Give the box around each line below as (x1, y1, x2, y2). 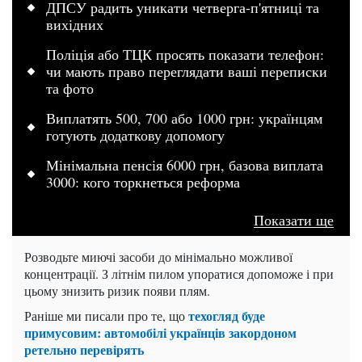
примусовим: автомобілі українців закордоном (24, 323, 297, 343)
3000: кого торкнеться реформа (46, 172, 240, 192)
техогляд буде (188, 306, 265, 326)
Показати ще (254, 210, 334, 230)
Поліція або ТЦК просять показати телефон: (46, 44, 324, 65)
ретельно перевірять (24, 340, 144, 360)
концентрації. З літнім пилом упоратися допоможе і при (24, 265, 334, 283)
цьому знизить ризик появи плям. (24, 282, 210, 300)
